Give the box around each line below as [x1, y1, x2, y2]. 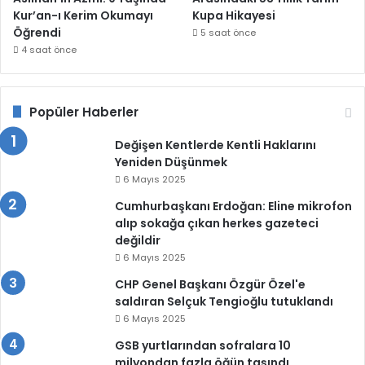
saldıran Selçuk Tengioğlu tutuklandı [115, 292, 333, 310]
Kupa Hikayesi [192, 7, 276, 24]
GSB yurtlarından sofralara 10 [115, 336, 291, 354]
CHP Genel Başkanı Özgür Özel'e [115, 275, 306, 292]
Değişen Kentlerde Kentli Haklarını [115, 136, 316, 153]
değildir [115, 231, 161, 248]
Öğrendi [13, 24, 61, 41]
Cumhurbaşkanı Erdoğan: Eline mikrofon [115, 197, 352, 214]
